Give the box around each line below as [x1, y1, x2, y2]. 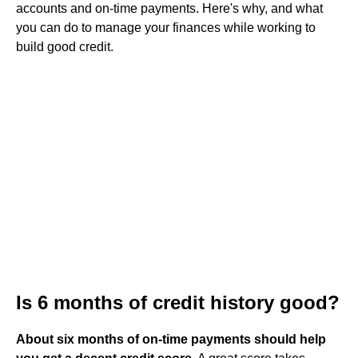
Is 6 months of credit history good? [16, 292, 340, 313]
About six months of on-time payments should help [16, 332, 326, 346]
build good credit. [16, 40, 113, 54]
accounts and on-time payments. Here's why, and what [16, 2, 323, 15]
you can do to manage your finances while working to [16, 21, 316, 34]
